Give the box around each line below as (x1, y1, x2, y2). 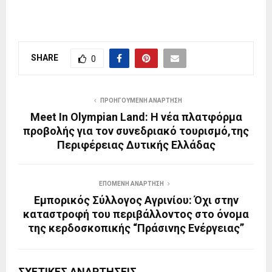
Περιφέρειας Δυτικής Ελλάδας (56, 138, 216, 151)
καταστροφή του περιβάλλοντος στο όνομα (23, 208, 249, 220)
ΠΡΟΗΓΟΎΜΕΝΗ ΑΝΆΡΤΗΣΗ (100, 97, 182, 104)
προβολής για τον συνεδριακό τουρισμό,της (23, 124, 249, 137)
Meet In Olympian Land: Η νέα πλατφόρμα (30, 110, 242, 123)
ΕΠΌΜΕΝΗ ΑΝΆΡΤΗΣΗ (98, 180, 164, 187)
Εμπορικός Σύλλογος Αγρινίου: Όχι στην (33, 194, 239, 206)
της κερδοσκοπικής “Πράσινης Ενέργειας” (28, 222, 244, 234)
